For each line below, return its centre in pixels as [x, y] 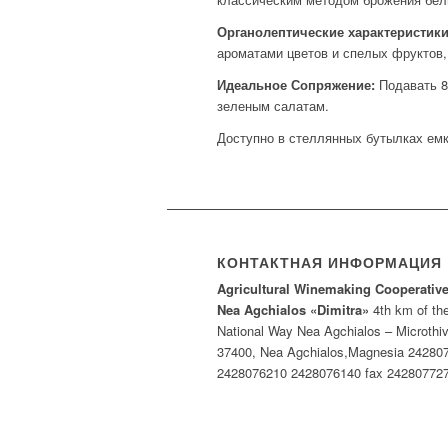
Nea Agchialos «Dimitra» [293, 310]
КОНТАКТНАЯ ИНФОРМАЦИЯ [329, 262]
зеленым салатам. [273, 106]
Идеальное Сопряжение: [296, 85]
